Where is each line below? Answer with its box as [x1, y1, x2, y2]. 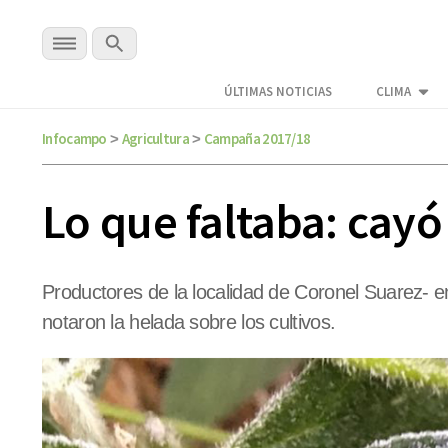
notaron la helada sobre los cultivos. [42, 311, 341, 334]
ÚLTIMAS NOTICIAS [224, 83, 332, 101]
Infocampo [42, 129, 107, 148]
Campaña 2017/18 [203, 129, 311, 148]
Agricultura [121, 129, 189, 148]
